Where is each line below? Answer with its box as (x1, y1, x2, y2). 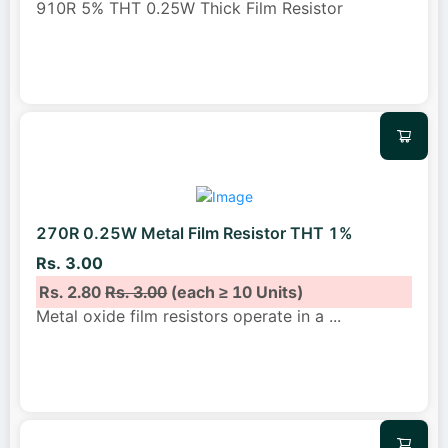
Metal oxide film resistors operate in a (36, 305, 329, 326)
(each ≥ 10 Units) (167, 281, 304, 302)
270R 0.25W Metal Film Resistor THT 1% (36, 223, 353, 244)
